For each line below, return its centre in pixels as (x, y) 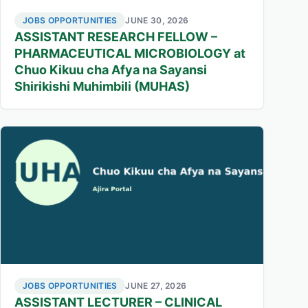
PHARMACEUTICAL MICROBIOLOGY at (130, 53)
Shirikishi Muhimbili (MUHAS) (102, 86)
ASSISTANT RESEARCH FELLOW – (116, 36)
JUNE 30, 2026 (157, 20)
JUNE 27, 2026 (156, 286)
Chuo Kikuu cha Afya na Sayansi (111, 69)
